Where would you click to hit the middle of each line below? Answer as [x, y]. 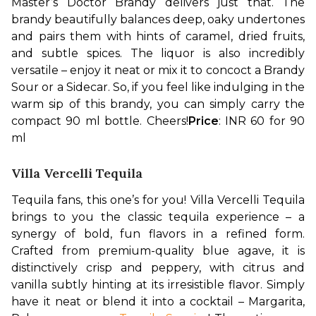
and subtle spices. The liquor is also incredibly [158, 53]
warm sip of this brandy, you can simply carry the [158, 104]
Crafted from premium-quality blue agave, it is [158, 250]
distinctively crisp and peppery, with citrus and [158, 267]
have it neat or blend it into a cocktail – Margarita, [158, 301]
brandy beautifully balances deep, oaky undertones [158, 19]
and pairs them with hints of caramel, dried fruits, [158, 36]
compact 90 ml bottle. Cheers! [100, 121]
